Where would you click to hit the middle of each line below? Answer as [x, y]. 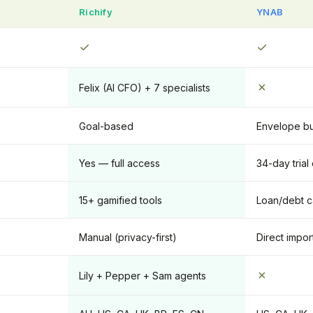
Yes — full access [119, 163]
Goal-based [106, 126]
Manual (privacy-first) [128, 237]
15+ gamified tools [121, 200]
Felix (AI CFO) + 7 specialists [145, 88]
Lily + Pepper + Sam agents [143, 276]
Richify [96, 12]
